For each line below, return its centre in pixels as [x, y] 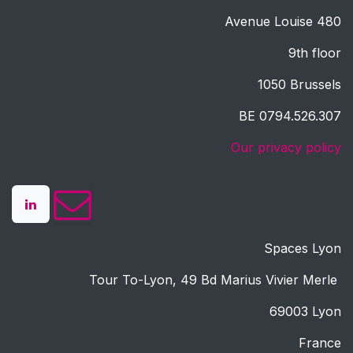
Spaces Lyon [303, 248]
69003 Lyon [305, 311]
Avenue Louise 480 [283, 21]
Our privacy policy [286, 147]
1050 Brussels [299, 84]
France [318, 342]
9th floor [315, 52]
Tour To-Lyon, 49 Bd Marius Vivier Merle [215, 279]
